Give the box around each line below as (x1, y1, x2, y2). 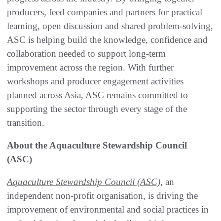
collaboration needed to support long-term (7, 48, 166, 59)
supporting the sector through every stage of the (7, 104, 187, 114)
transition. (7, 117, 44, 128)
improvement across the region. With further (7, 62, 174, 73)
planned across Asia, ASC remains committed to (7, 90, 188, 101)
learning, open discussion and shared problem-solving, (7, 21, 213, 32)
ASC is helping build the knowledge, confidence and (7, 35, 208, 45)
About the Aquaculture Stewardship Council (7, 140, 187, 151)
